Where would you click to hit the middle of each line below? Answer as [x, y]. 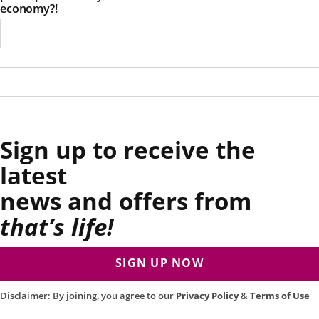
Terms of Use [280, 296]
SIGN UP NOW [159, 263]
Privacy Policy [207, 296]
